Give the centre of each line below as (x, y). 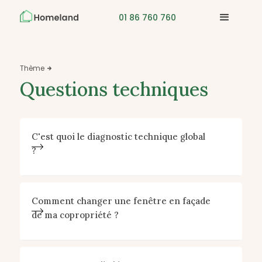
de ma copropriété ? (75, 215)
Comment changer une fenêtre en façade (121, 201)
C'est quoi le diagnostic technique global (118, 137)
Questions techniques (114, 89)
